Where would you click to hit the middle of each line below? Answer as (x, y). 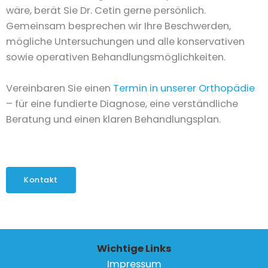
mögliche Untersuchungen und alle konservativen (125, 41)
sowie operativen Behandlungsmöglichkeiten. (116, 57)
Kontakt (41, 180)
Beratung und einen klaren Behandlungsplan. (113, 120)
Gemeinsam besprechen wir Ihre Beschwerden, (118, 26)
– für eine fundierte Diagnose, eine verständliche (122, 104)
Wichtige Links (134, 249)
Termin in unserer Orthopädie (184, 89)
